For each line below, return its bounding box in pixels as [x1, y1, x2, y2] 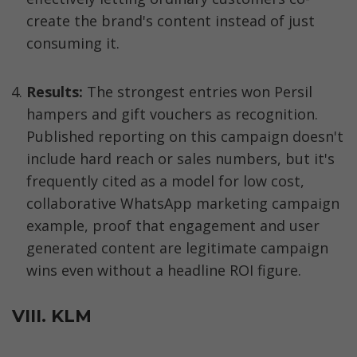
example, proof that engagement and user [26, 215, 320, 235]
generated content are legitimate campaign [26, 237, 328, 257]
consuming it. [26, 33, 120, 53]
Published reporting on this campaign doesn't [26, 126, 343, 146]
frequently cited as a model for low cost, [26, 171, 304, 190]
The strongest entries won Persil [87, 81, 312, 101]
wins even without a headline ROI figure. [26, 260, 301, 280]
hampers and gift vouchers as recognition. [26, 104, 318, 124]
